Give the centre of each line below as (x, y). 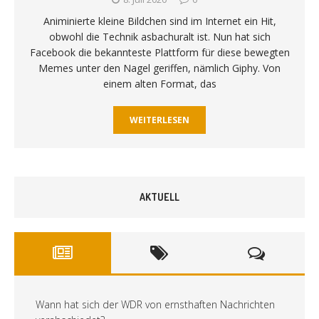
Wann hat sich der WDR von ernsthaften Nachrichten (155, 304)
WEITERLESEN (159, 120)
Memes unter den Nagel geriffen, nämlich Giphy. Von (159, 68)
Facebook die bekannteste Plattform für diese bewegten (159, 52)
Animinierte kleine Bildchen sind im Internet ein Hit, (159, 21)
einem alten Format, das (159, 83)
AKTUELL (159, 197)
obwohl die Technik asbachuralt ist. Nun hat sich (159, 36)
